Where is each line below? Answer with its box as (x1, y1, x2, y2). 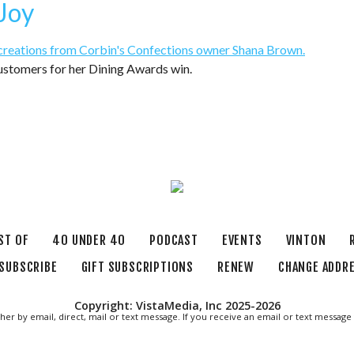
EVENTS (221, 232, 262, 249)
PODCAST (149, 232, 198, 249)
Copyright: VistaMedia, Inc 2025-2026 (73, 298, 281, 314)
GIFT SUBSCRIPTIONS (81, 259, 194, 276)
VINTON (285, 232, 326, 249)
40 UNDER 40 (52, 232, 126, 249)
